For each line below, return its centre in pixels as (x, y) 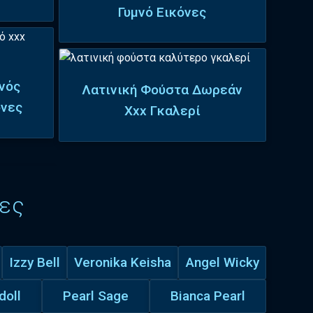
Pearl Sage (95, 296)
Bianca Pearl (208, 296)
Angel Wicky (222, 262)
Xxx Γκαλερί (162, 111)
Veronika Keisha (123, 262)
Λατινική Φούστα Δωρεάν (162, 90)
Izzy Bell (34, 262)
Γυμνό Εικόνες (162, 12)
